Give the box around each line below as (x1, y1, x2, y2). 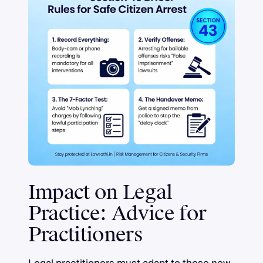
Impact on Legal (28, 180, 173, 206)
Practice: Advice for (28, 201, 207, 227)
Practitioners (28, 222, 143, 248)
